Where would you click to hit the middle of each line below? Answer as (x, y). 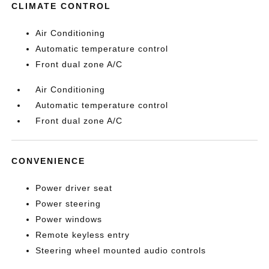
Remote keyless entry (83, 234)
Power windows (69, 219)
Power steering (68, 203)
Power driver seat (74, 188)
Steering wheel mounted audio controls (121, 250)
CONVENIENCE (49, 161)
